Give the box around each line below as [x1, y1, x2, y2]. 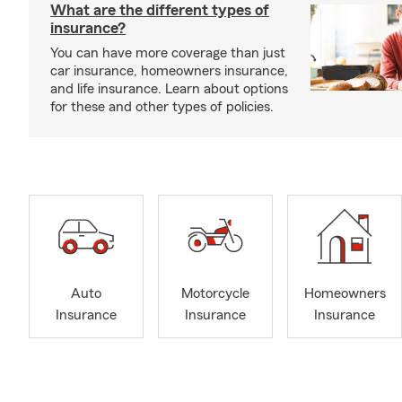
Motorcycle [181, 286, 249, 301]
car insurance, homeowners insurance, [50, 63, 288, 78]
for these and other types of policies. [50, 99, 274, 114]
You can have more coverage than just [50, 45, 285, 60]
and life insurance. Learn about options [50, 81, 288, 96]
